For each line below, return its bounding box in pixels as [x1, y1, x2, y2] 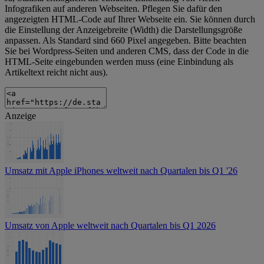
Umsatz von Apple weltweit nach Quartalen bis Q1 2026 [5, 220, 216, 231]
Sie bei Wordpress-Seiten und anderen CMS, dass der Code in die [5, 46, 249, 57]
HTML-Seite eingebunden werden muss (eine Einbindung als [5, 57, 233, 67]
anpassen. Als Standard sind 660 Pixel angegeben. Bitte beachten [5, 35, 246, 46]
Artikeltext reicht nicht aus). [5, 67, 108, 78]
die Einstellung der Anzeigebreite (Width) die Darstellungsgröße [5, 25, 242, 35]
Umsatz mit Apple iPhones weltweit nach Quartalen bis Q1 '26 [5, 166, 237, 176]
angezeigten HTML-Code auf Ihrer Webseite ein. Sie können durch [5, 14, 255, 25]
